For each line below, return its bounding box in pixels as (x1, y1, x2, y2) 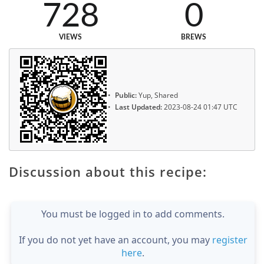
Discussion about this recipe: (9, 162, 207, 180)
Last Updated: (115, 102, 162, 113)
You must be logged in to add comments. (41, 207, 225, 220)
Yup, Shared (137, 90, 178, 100)
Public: (115, 90, 137, 100)
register (212, 233, 247, 246)
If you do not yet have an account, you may (18, 233, 212, 246)
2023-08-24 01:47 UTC (162, 102, 237, 113)
